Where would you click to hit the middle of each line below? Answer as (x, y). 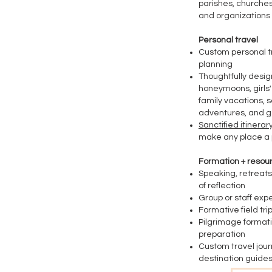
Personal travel (228, 40)
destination (222, 259)
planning (216, 64)
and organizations (234, 16)
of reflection (222, 186)
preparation (222, 234)
